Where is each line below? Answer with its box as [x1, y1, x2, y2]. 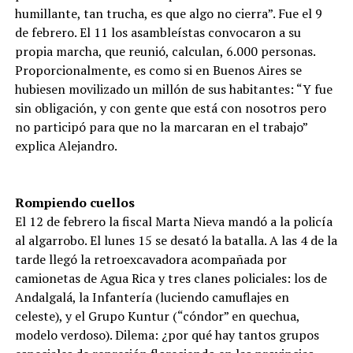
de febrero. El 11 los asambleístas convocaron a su [14, 24, 301, 41]
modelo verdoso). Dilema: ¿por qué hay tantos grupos [14, 326, 319, 344]
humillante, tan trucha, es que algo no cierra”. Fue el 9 [14, 5, 322, 22]
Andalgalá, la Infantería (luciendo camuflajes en [14, 288, 289, 306]
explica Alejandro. [14, 137, 117, 154]
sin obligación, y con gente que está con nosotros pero [14, 99, 326, 117]
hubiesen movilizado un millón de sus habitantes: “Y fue [14, 80, 333, 98]
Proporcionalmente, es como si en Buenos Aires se [14, 61, 302, 79]
